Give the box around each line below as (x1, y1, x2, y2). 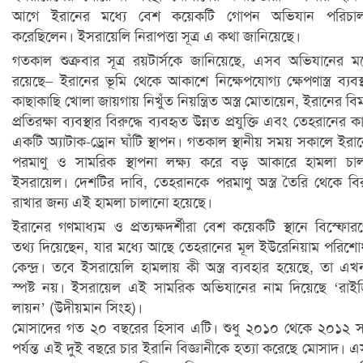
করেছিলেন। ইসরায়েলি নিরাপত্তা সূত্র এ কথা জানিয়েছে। (12, 26, 305, 46)
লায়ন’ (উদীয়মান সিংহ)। (12, 297, 147, 318)
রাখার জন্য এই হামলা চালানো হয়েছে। (12, 192, 212, 212)
